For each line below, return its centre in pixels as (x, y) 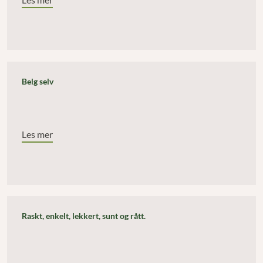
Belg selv (37, 81)
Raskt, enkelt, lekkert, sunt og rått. (83, 216)
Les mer (37, 135)
